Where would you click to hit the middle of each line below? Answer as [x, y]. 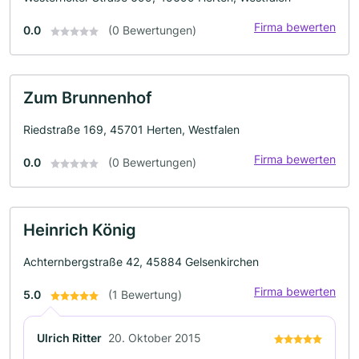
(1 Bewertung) [145, 294]
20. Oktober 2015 [155, 338]
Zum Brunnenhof [88, 98]
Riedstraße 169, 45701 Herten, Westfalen [131, 129]
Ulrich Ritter [69, 338]
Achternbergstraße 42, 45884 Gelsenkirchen [141, 262]
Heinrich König [80, 230]
